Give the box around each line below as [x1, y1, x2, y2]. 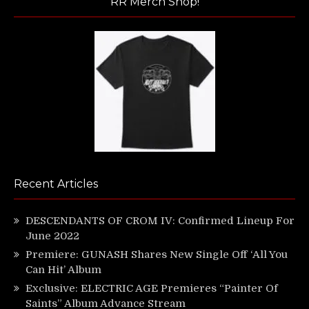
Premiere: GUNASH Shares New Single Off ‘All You [26, 248, 288, 261]
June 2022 [26, 230, 79, 243]
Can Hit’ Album [26, 263, 101, 277]
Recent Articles [14, 177, 98, 191]
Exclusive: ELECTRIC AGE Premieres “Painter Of [26, 282, 278, 295]
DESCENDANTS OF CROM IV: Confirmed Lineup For [26, 215, 295, 228]
